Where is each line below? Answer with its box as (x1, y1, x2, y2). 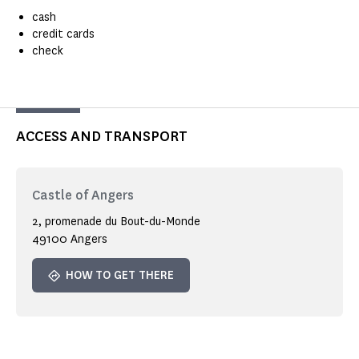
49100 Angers (32, 232, 107, 248)
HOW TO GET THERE (66, 268, 174, 284)
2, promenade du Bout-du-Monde (32, 214, 200, 230)
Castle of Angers (32, 187, 134, 204)
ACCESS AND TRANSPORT (16, 127, 188, 147)
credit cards (32, 26, 95, 42)
